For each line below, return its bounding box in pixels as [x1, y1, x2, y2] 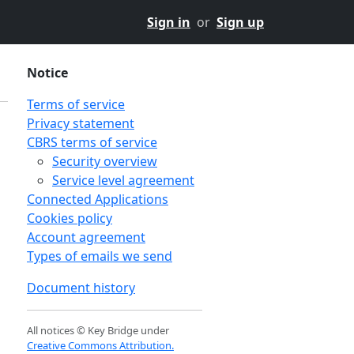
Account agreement [27, 228, 145, 246]
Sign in [147, 13, 190, 31]
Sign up [217, 13, 264, 31]
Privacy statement [27, 115, 134, 132]
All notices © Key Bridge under [27, 323, 169, 337]
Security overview [52, 153, 157, 170]
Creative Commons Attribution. [27, 338, 174, 352]
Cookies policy [27, 209, 112, 227]
